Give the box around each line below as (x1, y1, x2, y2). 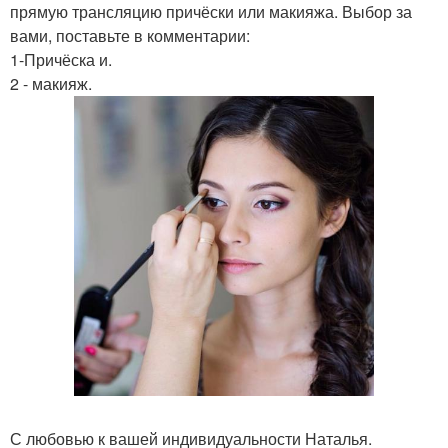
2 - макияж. (10, 72, 92, 95)
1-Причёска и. (10, 48, 112, 71)
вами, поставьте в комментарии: (10, 24, 250, 47)
